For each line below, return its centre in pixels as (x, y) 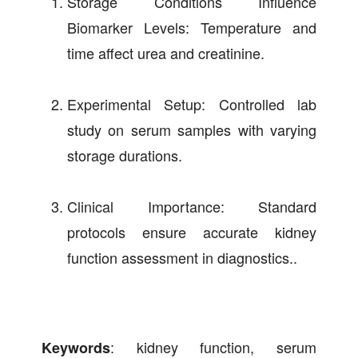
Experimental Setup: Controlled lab (192, 104)
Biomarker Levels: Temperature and (192, 28)
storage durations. (125, 155)
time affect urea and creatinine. (166, 53)
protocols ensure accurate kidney (192, 232)
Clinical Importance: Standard (192, 207)
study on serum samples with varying (192, 130)
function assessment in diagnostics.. (182, 258)
